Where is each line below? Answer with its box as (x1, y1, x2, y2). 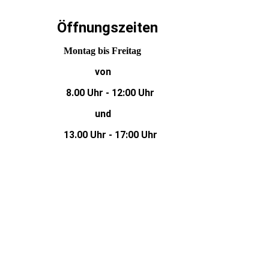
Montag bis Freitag (54, 46, 141, 56)
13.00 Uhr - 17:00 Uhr (54, 129, 160, 141)
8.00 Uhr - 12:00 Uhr (54, 87, 154, 99)
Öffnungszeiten (57, 19, 158, 37)
